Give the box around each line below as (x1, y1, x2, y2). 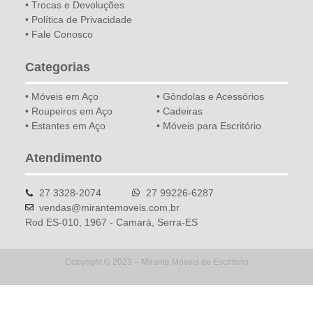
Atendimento (24, 151, 102, 166)
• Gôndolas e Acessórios (156, 90, 264, 102)
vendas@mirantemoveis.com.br (38, 201, 180, 213)
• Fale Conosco (24, 29, 93, 41)
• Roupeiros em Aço (24, 105, 112, 117)
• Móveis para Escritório (156, 119, 261, 131)
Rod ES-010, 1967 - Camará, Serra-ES (24, 216, 198, 228)
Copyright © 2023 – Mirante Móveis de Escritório (64, 256, 249, 267)
